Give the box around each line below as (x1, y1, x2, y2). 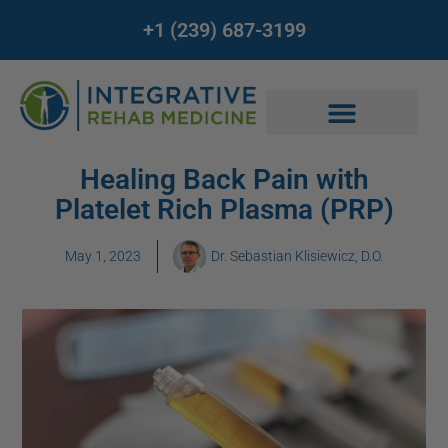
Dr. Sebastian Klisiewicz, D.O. (211, 248, 383, 264)
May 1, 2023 (65, 248, 141, 264)
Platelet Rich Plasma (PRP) (54, 193, 394, 226)
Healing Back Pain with (79, 163, 369, 196)
